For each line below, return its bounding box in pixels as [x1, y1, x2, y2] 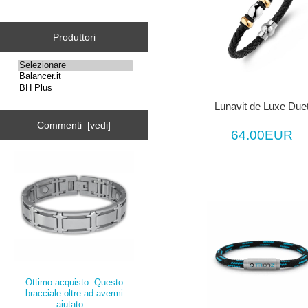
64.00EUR [231, 128, 294, 143]
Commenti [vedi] [37, 119, 111, 131]
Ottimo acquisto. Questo [25, 277, 123, 288]
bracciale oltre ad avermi [25, 288, 123, 299]
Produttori [52, 31, 96, 43]
